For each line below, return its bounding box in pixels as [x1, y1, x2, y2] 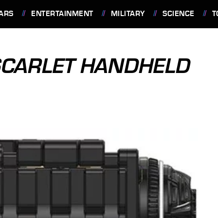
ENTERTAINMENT [31, 9, 93, 18]
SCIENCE [163, 9, 195, 18]
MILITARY [110, 9, 145, 18]
